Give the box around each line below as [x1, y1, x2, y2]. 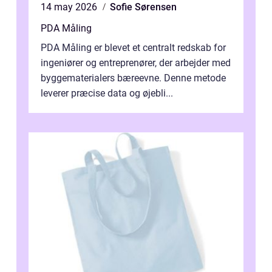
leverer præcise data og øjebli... [41, 87, 173, 100]
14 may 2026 [41, 1, 100, 13]
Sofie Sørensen [110, 1, 177, 13]
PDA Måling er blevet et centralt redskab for [41, 42, 226, 54]
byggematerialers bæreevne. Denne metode [41, 72, 226, 84]
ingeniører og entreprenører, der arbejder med [41, 57, 231, 69]
